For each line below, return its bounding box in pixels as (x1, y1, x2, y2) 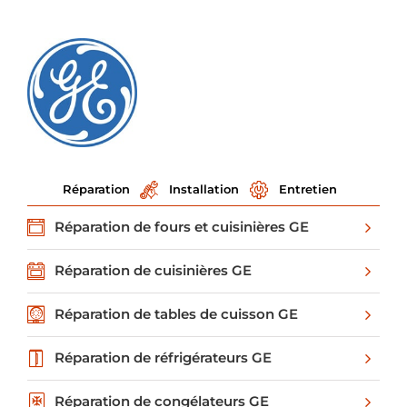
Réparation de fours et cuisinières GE (55, 218, 309, 236)
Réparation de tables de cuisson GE (55, 305, 298, 323)
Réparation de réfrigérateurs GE (55, 349, 272, 367)
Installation (169, 181, 240, 196)
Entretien (278, 181, 337, 196)
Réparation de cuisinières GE (55, 262, 252, 280)
